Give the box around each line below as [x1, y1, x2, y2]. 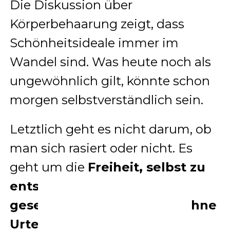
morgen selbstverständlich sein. [9, 92, 203, 107]
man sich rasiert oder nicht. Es [9, 140, 193, 156]
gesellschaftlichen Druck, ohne [9, 197, 217, 213]
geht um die [9, 159, 88, 175]
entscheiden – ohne [9, 178, 140, 194]
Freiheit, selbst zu [87, 159, 205, 175]
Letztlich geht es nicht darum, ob [9, 121, 212, 137]
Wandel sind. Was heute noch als [9, 54, 211, 69]
